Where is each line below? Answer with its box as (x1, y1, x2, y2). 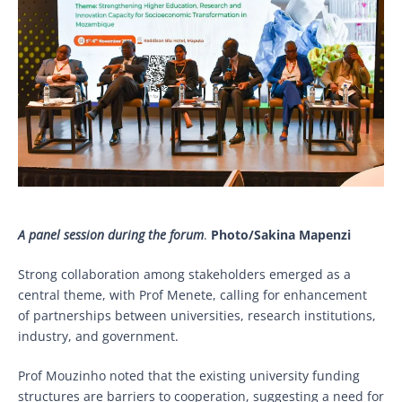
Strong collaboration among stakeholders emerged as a (18, 266, 351, 284)
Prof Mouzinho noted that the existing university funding (18, 367, 360, 385)
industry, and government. (18, 328, 186, 345)
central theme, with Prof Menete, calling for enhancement (18, 286, 367, 304)
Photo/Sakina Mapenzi (211, 226, 351, 244)
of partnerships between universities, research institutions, (18, 307, 376, 325)
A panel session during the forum (18, 226, 204, 244)
